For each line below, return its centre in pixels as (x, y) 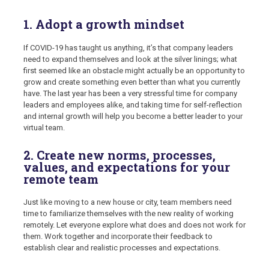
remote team (61, 179)
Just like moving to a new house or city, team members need (128, 202)
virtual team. (44, 127)
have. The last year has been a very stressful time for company (130, 93)
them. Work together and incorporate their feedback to (118, 237)
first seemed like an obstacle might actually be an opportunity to (134, 70)
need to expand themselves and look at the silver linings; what (130, 59)
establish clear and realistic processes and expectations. (122, 248)
